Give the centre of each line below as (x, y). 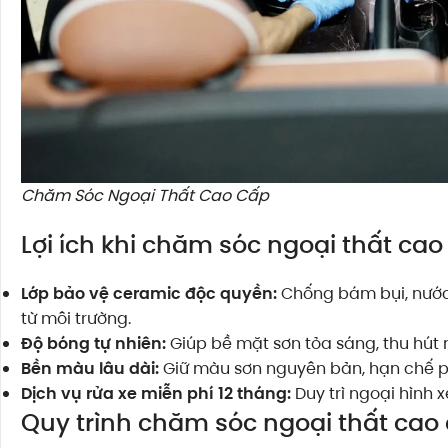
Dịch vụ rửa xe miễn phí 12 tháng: (156, 394)
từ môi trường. (76, 319)
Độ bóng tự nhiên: (93, 344)
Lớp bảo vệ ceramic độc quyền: (149, 294)
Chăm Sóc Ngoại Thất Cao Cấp (145, 196)
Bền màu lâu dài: (90, 369)
